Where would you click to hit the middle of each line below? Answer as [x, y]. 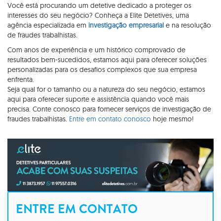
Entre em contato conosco [110, 119]
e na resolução [187, 25]
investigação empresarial [126, 25]
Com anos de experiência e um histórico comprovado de [96, 50]
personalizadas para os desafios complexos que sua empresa [102, 69]
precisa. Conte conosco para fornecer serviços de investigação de [109, 109]
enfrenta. [21, 79]
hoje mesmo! [172, 119]
